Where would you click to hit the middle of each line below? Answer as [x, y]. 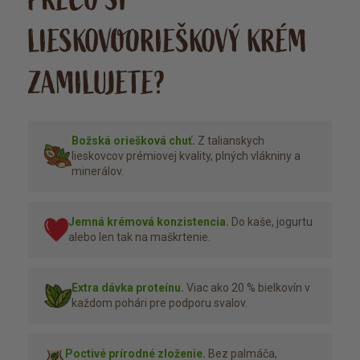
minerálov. [98, 171]
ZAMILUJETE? [97, 83]
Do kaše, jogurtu [270, 221]
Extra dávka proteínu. [128, 287]
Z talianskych [230, 140]
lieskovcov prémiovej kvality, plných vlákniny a [186, 155]
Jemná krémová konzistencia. [148, 221]
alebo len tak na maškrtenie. [139, 237]
